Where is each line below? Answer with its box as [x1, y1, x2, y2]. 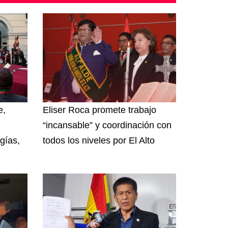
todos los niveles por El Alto [42, 135, 155, 146]
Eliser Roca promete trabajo [42, 104, 156, 115]
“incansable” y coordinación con [42, 120, 172, 130]
